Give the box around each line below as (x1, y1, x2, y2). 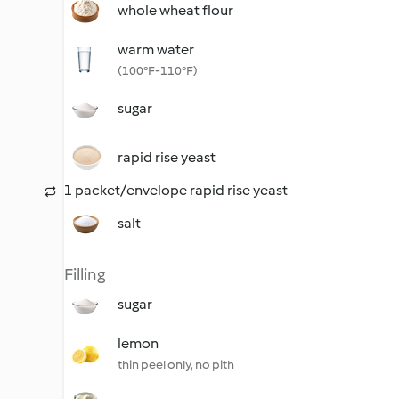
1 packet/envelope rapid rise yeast (64, 182, 288, 199)
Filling (64, 265, 105, 284)
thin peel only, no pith (118, 357, 234, 372)
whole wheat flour (118, 2, 233, 19)
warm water (118, 41, 194, 58)
